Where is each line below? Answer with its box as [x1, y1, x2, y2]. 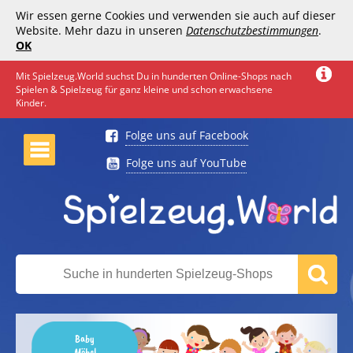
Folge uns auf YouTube [126, 155, 247, 170]
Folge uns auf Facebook [124, 128, 248, 143]
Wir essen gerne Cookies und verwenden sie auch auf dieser [16, 8, 336, 23]
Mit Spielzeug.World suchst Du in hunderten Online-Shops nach [16, 69, 292, 83]
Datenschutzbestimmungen [186, 23, 318, 38]
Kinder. [16, 96, 46, 110]
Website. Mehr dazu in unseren [16, 23, 186, 38]
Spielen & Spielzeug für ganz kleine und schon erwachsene [16, 83, 273, 96]
